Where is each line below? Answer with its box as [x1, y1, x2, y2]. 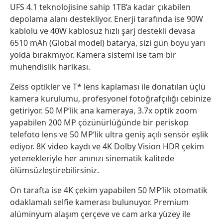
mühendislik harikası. [10, 61, 90, 72]
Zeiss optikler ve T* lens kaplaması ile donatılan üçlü [10, 81, 206, 92]
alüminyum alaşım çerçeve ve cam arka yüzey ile [10, 208, 191, 220]
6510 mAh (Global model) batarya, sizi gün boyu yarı [10, 37, 205, 48]
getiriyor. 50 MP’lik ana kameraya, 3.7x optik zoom [10, 105, 197, 116]
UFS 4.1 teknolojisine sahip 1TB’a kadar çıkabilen [10, 1, 191, 12]
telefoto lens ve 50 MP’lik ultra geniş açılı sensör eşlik [10, 128, 209, 140]
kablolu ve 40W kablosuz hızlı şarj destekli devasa [10, 25, 195, 36]
